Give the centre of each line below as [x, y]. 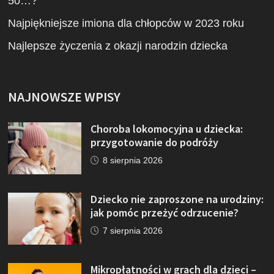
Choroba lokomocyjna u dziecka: [167, 129]
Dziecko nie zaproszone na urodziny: [177, 199]
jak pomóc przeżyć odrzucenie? [165, 213]
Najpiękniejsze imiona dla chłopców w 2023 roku [126, 24]
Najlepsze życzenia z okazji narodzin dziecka [118, 46]
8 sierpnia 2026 [133, 161]
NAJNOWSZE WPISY [65, 97]
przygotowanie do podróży [155, 143]
